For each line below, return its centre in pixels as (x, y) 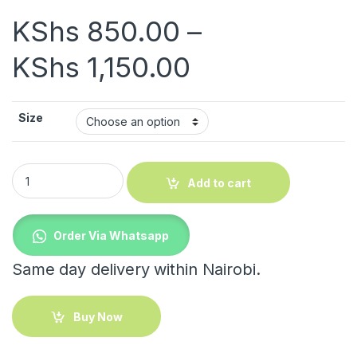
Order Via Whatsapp (112, 235)
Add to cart (220, 182)
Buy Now (98, 316)
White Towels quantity (75, 170)
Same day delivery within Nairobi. (136, 270)
